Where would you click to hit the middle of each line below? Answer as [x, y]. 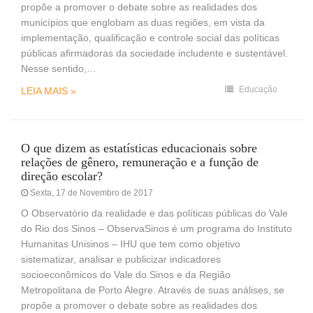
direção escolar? [62, 176]
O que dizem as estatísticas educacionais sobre [139, 148]
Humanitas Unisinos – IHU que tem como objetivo [131, 243]
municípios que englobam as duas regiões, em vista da [143, 22]
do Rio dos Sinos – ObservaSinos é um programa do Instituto [156, 228]
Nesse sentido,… [59, 68]
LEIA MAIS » [49, 90]
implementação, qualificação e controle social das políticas [150, 37]
